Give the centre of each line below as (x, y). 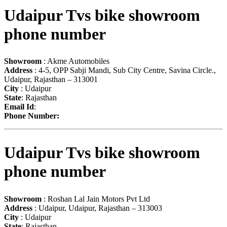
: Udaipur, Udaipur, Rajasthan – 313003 (97, 208)
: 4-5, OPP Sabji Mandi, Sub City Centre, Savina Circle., (124, 70)
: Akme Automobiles (75, 61)
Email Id (19, 107)
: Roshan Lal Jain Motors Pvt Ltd (96, 199)
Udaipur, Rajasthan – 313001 (51, 80)
